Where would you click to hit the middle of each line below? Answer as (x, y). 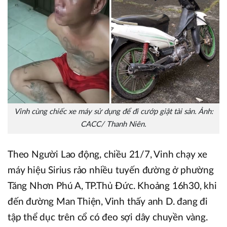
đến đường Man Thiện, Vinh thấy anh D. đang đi (108, 202)
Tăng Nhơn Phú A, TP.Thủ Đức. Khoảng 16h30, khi (112, 186)
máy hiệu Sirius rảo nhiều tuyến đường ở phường (111, 170)
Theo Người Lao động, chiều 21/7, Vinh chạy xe (107, 155)
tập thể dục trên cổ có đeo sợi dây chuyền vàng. (108, 217)
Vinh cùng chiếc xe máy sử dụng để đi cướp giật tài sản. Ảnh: (113, 111)
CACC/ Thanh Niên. (113, 124)
